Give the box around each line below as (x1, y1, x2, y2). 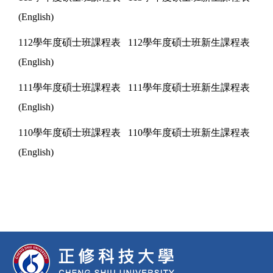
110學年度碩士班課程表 (18, 127, 121, 138)
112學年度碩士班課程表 (18, 37, 121, 48)
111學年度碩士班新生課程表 (128, 82, 250, 93)
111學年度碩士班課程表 (18, 82, 121, 93)
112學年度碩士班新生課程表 (128, 37, 250, 48)
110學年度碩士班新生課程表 (128, 127, 250, 138)
